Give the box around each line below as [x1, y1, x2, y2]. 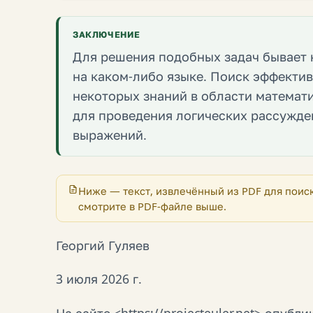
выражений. [73, 126, 147, 143]
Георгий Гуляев [56, 236, 150, 254]
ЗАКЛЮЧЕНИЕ [73, 29, 140, 41]
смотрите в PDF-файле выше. [78, 199, 226, 213]
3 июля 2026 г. [56, 270, 142, 288]
